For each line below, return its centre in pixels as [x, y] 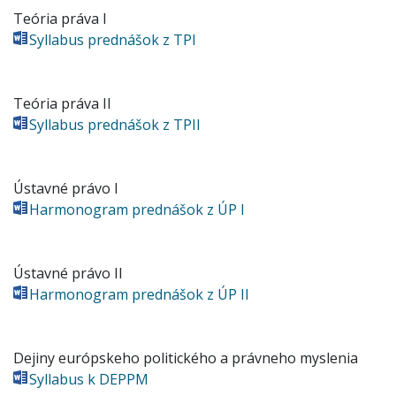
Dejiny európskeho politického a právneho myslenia [186, 358]
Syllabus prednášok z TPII [115, 125]
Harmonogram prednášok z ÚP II [139, 294]
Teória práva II [62, 103]
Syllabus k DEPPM [89, 379]
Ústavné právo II [68, 273]
